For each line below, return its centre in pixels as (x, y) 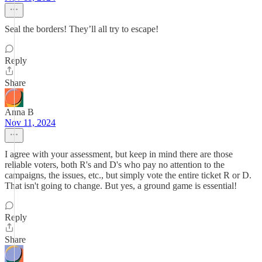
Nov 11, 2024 (30, 123)
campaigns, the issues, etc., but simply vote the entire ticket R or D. (128, 175)
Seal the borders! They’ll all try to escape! (82, 29)
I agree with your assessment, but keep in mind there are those (119, 154)
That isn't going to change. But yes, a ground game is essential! (121, 186)
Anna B (19, 112)
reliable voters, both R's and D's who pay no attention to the (115, 165)
